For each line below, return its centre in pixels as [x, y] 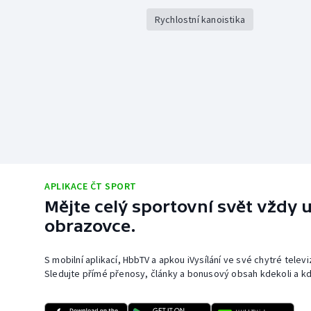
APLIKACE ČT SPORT [91, 186]
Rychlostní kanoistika [200, 19]
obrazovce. [90, 226]
